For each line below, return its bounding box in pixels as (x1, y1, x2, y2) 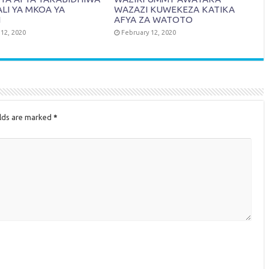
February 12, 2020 (121, 28, 177, 36)
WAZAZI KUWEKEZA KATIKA (114, 4, 235, 14)
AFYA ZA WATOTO (114, 14, 193, 25)
